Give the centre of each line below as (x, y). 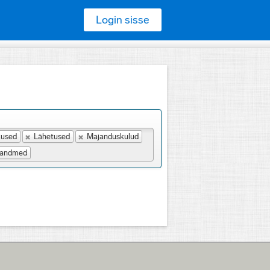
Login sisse (123, 20)
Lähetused (52, 137)
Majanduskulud (112, 137)
